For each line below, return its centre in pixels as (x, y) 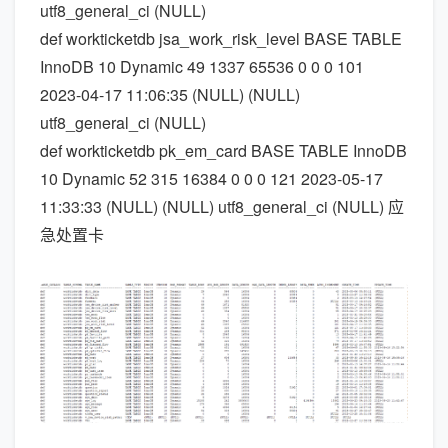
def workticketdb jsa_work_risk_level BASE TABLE (221, 38)
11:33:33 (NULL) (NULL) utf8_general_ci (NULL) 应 (222, 206)
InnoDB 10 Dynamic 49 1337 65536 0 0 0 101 (202, 66)
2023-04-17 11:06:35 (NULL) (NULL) (170, 94)
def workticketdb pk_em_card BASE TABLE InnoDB (223, 150)
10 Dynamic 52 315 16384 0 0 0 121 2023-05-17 (211, 178)
